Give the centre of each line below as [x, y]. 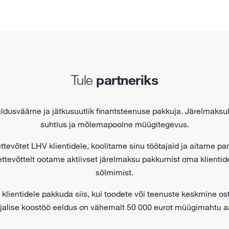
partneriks [127, 79]
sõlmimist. [114, 172]
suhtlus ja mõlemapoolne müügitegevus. [114, 124]
